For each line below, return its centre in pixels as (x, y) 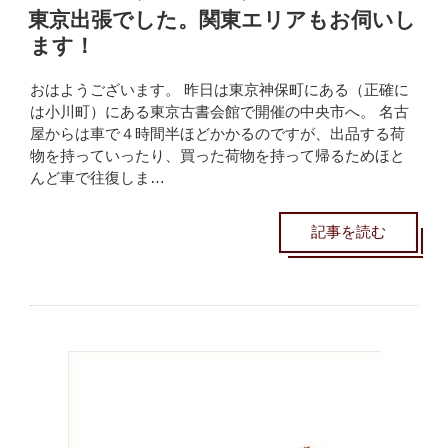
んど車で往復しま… (97, 178)
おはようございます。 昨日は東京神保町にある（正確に (219, 90)
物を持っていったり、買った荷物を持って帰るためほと (217, 156)
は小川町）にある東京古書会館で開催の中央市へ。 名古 (219, 112)
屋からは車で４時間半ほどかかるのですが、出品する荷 (217, 134)
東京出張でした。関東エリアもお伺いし (222, 20)
